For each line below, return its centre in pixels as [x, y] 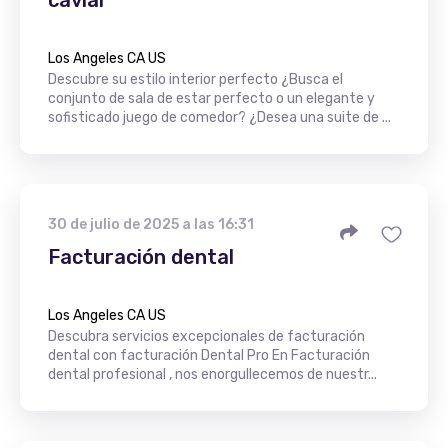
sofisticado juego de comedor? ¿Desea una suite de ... [219, 117]
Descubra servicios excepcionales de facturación [206, 336]
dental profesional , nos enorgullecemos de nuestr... [212, 374]
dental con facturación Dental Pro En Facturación [209, 355]
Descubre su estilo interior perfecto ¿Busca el [195, 79]
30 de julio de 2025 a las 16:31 [151, 224]
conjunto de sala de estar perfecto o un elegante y [211, 98]
